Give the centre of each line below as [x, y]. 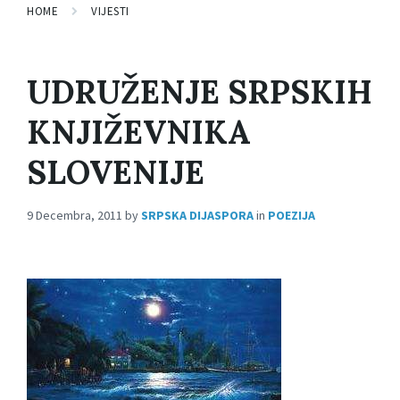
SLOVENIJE [116, 173]
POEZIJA [292, 216]
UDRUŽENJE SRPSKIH [200, 92]
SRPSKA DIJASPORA [197, 216]
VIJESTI [110, 12]
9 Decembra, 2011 [76, 216]
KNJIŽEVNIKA [139, 133]
